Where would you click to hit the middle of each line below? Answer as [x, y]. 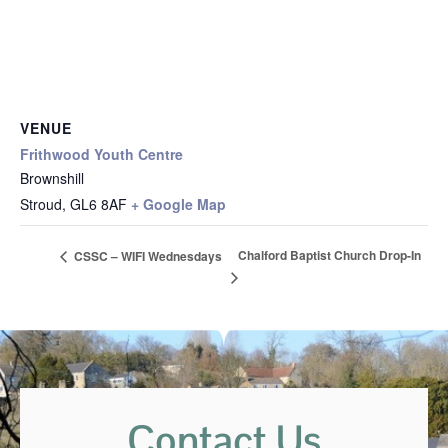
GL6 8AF [98, 204]
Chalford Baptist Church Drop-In [330, 255]
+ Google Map [178, 204]
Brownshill [52, 178]
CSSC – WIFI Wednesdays [146, 255]
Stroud [41, 204]
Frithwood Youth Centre [101, 154]
